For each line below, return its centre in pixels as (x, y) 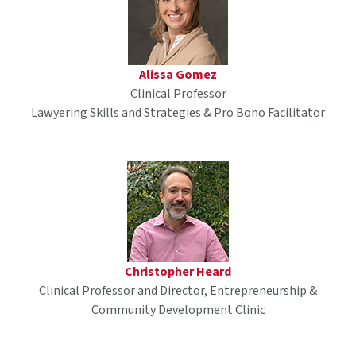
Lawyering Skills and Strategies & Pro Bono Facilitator (178, 112)
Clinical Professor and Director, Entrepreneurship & (178, 290)
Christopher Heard (178, 271)
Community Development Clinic (178, 310)
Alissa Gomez (178, 74)
